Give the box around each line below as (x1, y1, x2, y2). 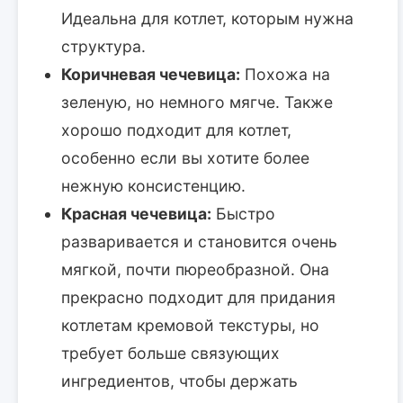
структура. (61, 36, 146, 56)
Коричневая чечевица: (61, 64, 240, 84)
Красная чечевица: (61, 203, 211, 223)
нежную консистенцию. (61, 175, 246, 195)
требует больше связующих (61, 343, 280, 363)
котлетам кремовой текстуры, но (61, 315, 319, 335)
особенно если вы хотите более (61, 148, 309, 167)
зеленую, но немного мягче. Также (61, 92, 333, 112)
